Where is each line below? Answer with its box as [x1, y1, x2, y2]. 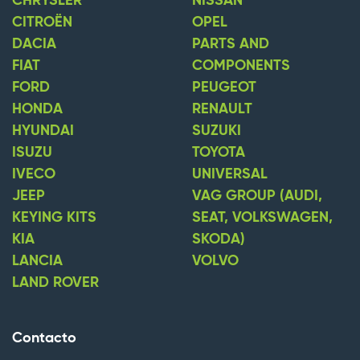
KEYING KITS [12, 211, 96, 226]
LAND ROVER [12, 276, 99, 291]
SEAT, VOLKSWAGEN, [192, 211, 333, 226]
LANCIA [12, 254, 63, 269]
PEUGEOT [192, 80, 256, 96]
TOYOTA [192, 145, 245, 161]
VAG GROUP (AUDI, [192, 189, 322, 204]
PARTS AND [192, 37, 269, 52]
